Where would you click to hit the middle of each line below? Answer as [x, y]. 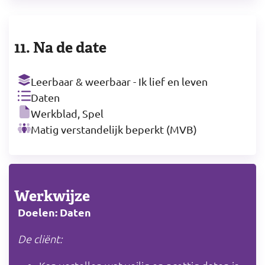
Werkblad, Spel [67, 113]
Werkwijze [52, 195]
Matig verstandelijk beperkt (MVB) [114, 129]
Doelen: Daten [54, 212]
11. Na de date [60, 47]
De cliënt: [40, 238]
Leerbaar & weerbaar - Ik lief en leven [119, 81]
